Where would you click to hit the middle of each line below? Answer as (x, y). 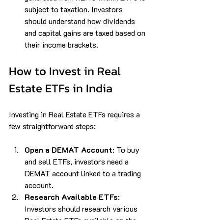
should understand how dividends (81, 21)
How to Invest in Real (66, 71)
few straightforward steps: (52, 126)
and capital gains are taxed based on (86, 32)
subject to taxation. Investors (75, 9)
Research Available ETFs (71, 196)
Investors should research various (82, 208)
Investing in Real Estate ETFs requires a (75, 114)
